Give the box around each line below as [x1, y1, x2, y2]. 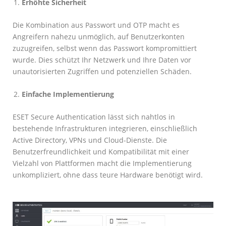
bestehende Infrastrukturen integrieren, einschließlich [13, 123, 197, 133]
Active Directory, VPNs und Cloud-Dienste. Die [13, 135, 167, 145]
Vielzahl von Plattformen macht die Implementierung [13, 158, 192, 168]
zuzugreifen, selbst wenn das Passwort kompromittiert [13, 43, 197, 53]
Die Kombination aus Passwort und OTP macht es [13, 20, 180, 30]
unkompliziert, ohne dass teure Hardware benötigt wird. [13, 169, 203, 180]
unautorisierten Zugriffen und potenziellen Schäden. [13, 67, 192, 76]
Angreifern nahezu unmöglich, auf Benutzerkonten [13, 32, 185, 41]
